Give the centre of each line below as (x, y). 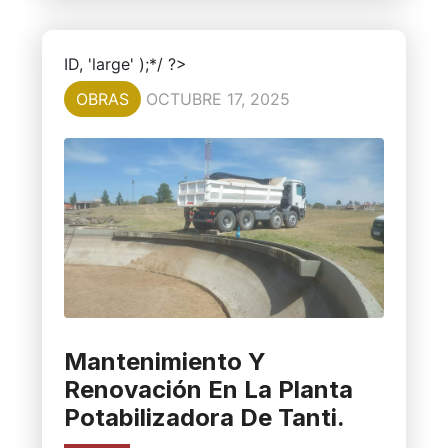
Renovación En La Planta (208, 390)
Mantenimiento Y (164, 362)
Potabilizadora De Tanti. (204, 418)
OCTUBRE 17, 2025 (217, 98)
